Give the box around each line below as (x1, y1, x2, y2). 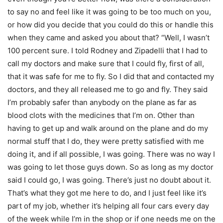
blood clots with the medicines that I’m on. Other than (7, 110, 195, 120)
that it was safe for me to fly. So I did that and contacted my (7, 71, 214, 81)
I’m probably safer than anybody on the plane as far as (7, 97, 197, 107)
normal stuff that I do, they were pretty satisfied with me (7, 136, 204, 146)
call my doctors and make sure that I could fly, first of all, (7, 58, 204, 68)
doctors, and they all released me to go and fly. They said (7, 84, 208, 94)
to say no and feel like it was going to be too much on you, (7, 6, 211, 16)
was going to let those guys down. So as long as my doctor (7, 162, 214, 172)
